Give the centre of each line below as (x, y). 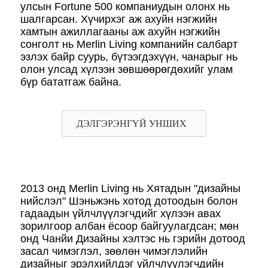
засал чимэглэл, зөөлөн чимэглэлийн (114, 251)
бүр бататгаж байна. (71, 82)
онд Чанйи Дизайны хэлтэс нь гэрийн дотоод (133, 238)
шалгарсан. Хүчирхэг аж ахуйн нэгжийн (119, 19)
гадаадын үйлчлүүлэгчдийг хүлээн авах (121, 213)
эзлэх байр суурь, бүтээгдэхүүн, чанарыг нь (129, 57)
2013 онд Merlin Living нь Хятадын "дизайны (130, 188)
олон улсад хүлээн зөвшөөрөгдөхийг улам (127, 69)
